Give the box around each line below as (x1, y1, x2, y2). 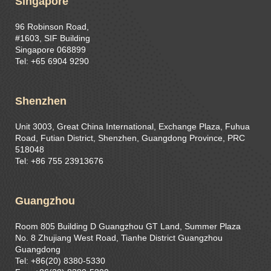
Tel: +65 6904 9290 (15, 56, 89, 67)
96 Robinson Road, (15, 22, 89, 32)
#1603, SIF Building (15, 33, 90, 44)
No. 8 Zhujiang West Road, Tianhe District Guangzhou (15, 233, 223, 243)
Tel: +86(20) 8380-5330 (15, 256, 105, 266)
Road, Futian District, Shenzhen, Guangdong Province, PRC (15, 133, 245, 143)
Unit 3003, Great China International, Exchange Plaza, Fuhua (15, 122, 250, 132)
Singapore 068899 (15, 45, 86, 55)
